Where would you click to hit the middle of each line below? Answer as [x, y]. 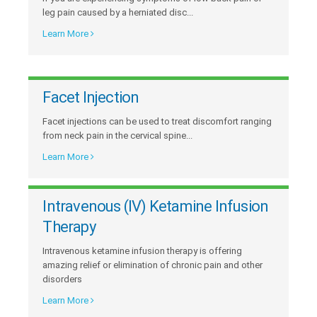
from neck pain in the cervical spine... [118, 135]
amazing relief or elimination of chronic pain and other [153, 265]
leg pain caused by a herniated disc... [118, 12]
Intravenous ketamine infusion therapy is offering [143, 250]
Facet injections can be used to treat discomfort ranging [157, 121]
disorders [63, 279]
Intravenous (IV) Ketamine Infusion [156, 206]
